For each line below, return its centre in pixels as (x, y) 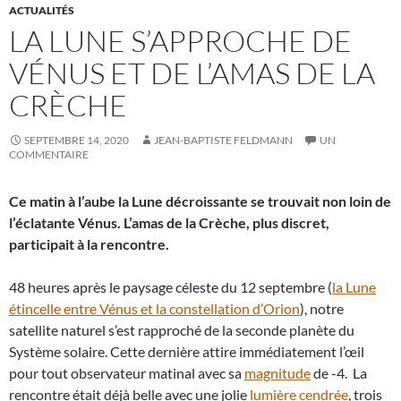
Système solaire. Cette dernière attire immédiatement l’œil (187, 351)
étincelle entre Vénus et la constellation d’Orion (154, 308)
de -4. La (339, 373)
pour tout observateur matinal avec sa (127, 373)
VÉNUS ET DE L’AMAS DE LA (192, 73)
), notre (322, 308)
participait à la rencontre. (89, 244)
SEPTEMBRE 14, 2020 (77, 140)
